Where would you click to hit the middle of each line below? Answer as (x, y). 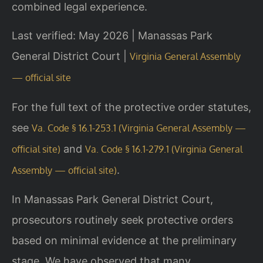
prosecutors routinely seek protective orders (122, 220)
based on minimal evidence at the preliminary (124, 241)
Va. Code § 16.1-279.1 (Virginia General (164, 149)
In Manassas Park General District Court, (112, 200)
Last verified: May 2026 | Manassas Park (112, 36)
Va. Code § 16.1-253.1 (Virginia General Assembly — (139, 128)
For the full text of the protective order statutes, (131, 107)
